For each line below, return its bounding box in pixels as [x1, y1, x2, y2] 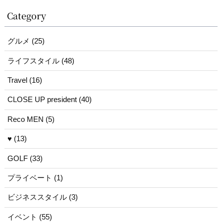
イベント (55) [7, 213, 52, 221]
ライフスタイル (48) [7, 56, 74, 65]
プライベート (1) [7, 173, 63, 182]
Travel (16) [7, 76, 42, 84]
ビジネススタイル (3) [7, 193, 78, 202]
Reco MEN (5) [7, 115, 55, 123]
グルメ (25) [7, 37, 45, 46]
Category [7, 9, 47, 22]
